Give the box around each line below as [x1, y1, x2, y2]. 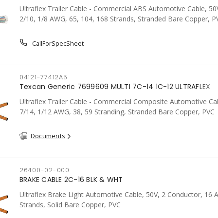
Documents [30, 131, 66, 140]
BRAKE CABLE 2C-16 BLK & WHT [19, 175, 123, 184]
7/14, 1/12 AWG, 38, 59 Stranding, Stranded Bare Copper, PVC [19, 107, 215, 116]
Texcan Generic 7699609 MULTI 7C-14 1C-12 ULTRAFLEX [19, 82, 211, 91]
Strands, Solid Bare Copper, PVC [19, 200, 121, 209]
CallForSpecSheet [30, 39, 84, 48]
